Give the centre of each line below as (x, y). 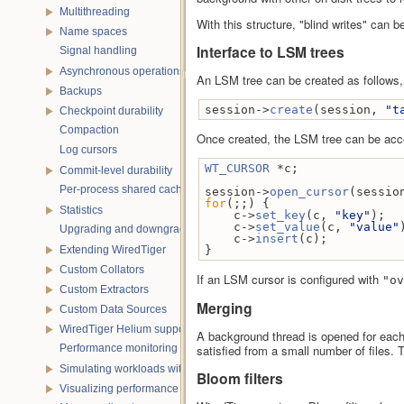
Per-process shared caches (127, 189)
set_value (288, 227)
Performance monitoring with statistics (152, 348)
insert (277, 239)
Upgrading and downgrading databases (157, 229)
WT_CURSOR (237, 169)
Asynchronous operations (122, 72)
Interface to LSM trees (271, 52)
